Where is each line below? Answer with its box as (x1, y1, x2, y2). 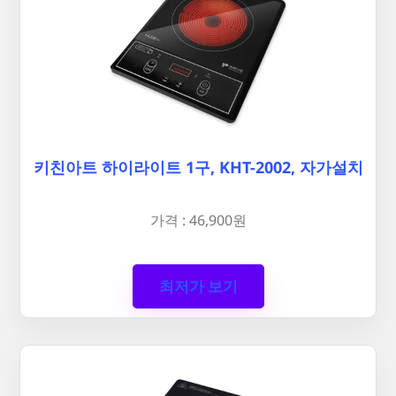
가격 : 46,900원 (149, 209, 247, 230)
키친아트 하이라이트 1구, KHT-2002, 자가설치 (33, 156, 363, 179)
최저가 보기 (158, 276, 238, 297)
